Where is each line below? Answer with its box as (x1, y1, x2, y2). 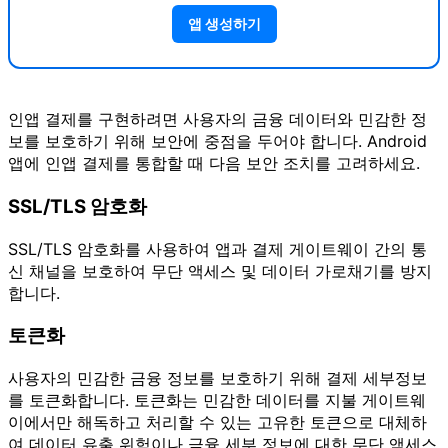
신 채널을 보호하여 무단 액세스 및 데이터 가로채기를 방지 (8, 260, 432, 281)
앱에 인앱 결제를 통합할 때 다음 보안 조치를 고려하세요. (8, 153, 420, 174)
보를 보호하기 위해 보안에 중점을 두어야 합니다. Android (8, 131, 427, 152)
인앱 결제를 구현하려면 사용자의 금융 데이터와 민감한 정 (8, 109, 427, 130)
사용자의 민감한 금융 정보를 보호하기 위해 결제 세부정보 (8, 368, 427, 389)
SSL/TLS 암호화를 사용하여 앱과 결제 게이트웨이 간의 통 (8, 238, 427, 259)
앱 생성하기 (187, 15, 261, 33)
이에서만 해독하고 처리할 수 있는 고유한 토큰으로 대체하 (8, 412, 427, 433)
